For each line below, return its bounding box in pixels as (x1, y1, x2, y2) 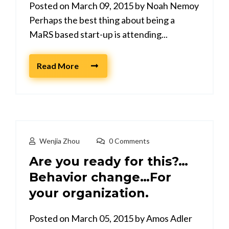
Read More (37, 61, 79, 71)
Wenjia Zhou (39, 136, 80, 146)
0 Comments (107, 136, 150, 146)
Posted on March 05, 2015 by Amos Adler (29, 213, 192, 224)
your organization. (29, 186, 149, 201)
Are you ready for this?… (29, 154, 188, 169)
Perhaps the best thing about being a (29, 14, 175, 26)
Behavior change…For (29, 170, 171, 185)
